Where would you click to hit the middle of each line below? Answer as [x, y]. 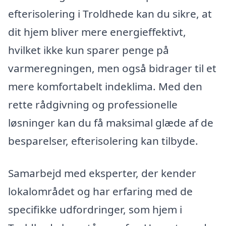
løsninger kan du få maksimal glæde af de [111, 123]
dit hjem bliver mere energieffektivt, [97, 32]
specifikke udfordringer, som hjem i [95, 209]
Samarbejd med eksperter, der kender [102, 173]
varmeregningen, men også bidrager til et [112, 68]
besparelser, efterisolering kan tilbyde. [103, 141]
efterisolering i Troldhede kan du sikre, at [110, 14]
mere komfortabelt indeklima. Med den [105, 87]
